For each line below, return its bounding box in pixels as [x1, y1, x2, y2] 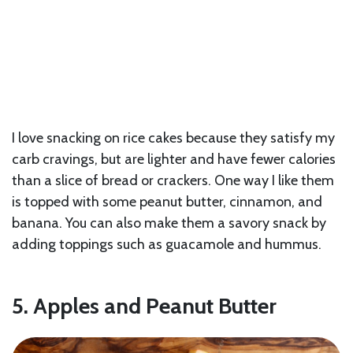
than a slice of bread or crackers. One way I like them [12, 172, 334, 190]
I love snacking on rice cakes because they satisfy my [12, 129, 335, 147]
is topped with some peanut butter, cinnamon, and [12, 193, 322, 211]
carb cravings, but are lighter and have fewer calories [12, 150, 336, 169]
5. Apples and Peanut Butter [12, 292, 277, 320]
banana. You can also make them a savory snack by [12, 214, 326, 232]
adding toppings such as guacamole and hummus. [12, 236, 321, 254]
